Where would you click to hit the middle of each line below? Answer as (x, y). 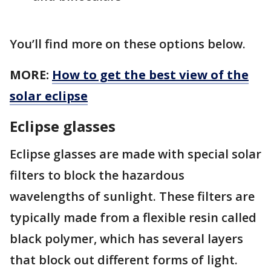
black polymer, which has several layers (126, 239)
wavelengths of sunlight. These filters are (132, 197)
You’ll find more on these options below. (128, 44)
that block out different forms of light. (125, 260)
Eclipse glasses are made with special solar (135, 154)
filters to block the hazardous (97, 175)
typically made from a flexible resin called (133, 218)
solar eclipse (49, 96)
